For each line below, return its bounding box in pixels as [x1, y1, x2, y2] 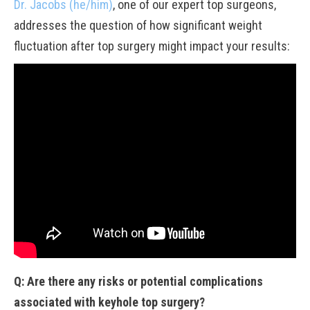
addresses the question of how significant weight [14, 18, 262, 33]
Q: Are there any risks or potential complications [14, 274, 263, 289]
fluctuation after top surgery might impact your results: [14, 39, 290, 53]
